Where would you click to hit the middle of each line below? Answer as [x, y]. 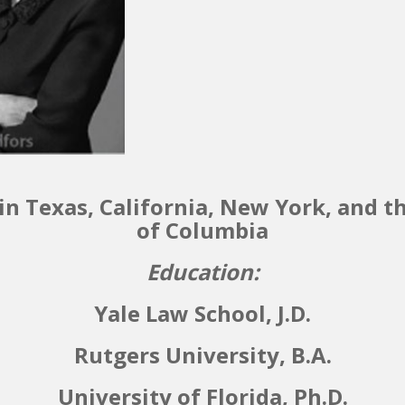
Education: [202, 271]
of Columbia [202, 230]
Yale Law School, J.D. [202, 313]
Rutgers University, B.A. [202, 354]
